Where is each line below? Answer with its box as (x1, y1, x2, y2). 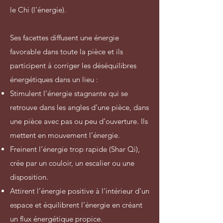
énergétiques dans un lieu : (10, 74, 98, 84)
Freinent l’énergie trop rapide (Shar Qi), (10, 144, 140, 154)
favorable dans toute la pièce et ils (10, 46, 123, 56)
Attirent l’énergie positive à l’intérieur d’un (10, 186, 149, 196)
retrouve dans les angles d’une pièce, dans (10, 102, 149, 112)
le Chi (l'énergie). (10, 4, 66, 14)
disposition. (10, 172, 48, 182)
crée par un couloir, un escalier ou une (10, 158, 134, 168)
